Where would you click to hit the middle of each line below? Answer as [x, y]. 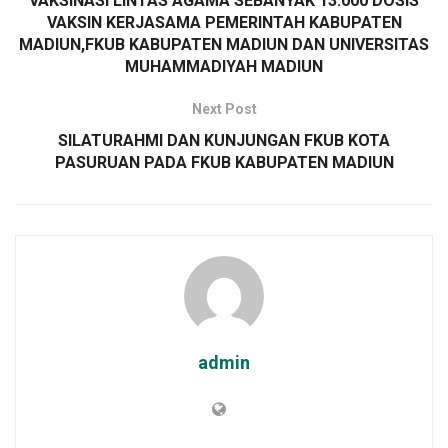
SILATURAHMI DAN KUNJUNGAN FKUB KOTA [224, 140]
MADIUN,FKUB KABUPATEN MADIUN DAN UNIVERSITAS [224, 44]
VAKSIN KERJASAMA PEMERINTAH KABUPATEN [224, 22]
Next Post [224, 108]
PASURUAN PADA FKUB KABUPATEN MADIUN [224, 162]
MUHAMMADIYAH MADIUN [224, 66]
